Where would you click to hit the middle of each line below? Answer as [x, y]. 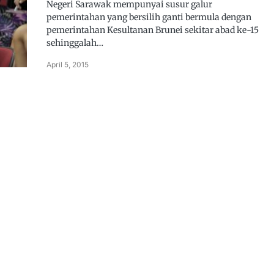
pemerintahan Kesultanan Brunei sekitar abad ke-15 [153, 30]
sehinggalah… [75, 43]
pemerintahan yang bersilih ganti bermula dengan [149, 17]
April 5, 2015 [68, 65]
